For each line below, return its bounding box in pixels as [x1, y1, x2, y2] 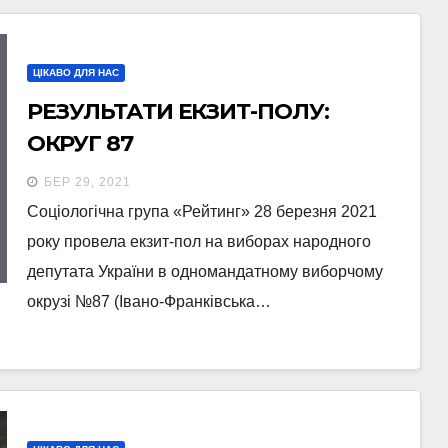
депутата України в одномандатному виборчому [26, 263, 383, 281]
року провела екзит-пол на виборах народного [26, 233, 371, 251]
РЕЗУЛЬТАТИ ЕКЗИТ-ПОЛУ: [26, 98, 329, 126]
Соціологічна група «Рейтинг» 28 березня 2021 [26, 203, 377, 221]
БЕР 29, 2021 [43, 175, 131, 190]
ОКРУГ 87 [26, 130, 133, 158]
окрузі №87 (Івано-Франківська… [26, 293, 271, 311]
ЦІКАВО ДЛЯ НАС [32, 67, 119, 79]
